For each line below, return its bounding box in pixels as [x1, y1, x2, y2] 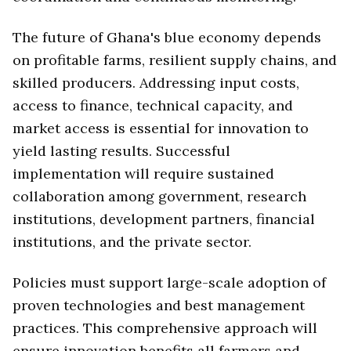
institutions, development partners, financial [13, 209, 315, 228]
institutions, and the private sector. [13, 232, 251, 251]
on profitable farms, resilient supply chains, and [13, 50, 337, 69]
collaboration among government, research [13, 186, 306, 205]
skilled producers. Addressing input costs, [13, 73, 299, 92]
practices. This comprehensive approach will [13, 319, 317, 338]
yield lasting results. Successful [13, 141, 230, 160]
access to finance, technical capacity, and [13, 96, 293, 114]
